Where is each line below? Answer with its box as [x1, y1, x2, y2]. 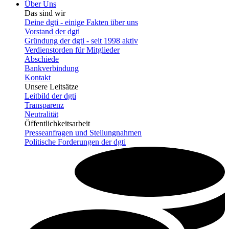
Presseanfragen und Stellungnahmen [25, 128, 142, 137]
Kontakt [25, 73, 51, 82]
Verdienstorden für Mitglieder [25, 45, 120, 54]
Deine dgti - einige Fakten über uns [25, 17, 138, 27]
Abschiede [25, 54, 59, 63]
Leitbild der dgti [25, 91, 76, 100]
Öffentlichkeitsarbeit [25, 119, 90, 128]
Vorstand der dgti [25, 27, 80, 36]
